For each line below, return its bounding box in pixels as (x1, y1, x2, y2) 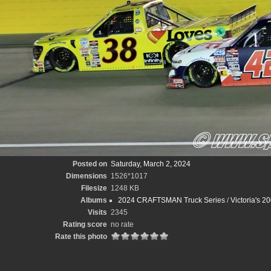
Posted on (73, 160, 107, 168)
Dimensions (66, 172, 107, 180)
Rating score (63, 220, 107, 229)
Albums (80, 196, 107, 204)
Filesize (81, 184, 107, 192)
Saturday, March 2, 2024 (111, 160, 191, 168)
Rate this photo (55, 232, 107, 241)
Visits (88, 208, 107, 217)
